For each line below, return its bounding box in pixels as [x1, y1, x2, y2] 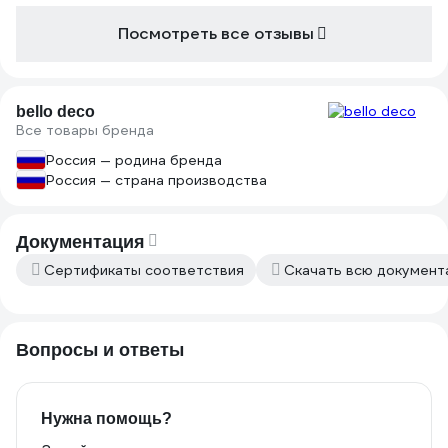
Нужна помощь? [41, 410, 172, 427]
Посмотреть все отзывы [118, 23, 314, 44]
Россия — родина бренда [46, 151, 222, 169]
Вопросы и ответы [16, 340, 184, 360]
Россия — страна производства [46, 171, 267, 189]
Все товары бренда [16, 121, 154, 139]
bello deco [16, 103, 95, 120]
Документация [16, 232, 145, 252]
